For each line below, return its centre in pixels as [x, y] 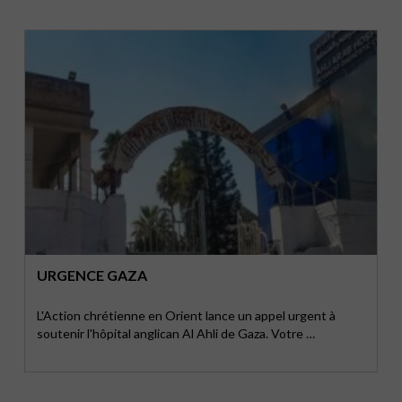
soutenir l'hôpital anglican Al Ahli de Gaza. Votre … [176, 333]
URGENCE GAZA [92, 275]
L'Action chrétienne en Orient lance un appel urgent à [187, 315]
